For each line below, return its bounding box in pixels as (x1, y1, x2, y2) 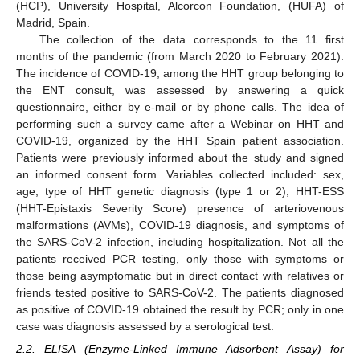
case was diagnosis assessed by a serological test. (16, 320, 274, 333)
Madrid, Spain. (16, 16, 90, 29)
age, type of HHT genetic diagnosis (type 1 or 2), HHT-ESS (16, 185, 344, 198)
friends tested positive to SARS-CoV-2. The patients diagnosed (16, 286, 344, 299)
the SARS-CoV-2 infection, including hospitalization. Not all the (16, 235, 344, 248)
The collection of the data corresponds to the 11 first (39, 33, 344, 46)
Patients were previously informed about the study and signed (16, 151, 344, 164)
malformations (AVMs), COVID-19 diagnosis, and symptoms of (16, 219, 344, 231)
